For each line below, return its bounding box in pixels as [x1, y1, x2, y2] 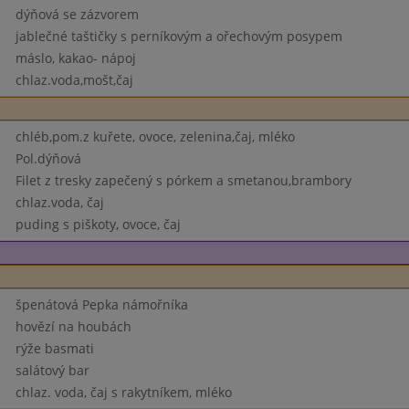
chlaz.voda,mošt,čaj [15, 71, 133, 89]
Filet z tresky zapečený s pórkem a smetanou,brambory [15, 172, 351, 189]
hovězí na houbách [15, 318, 131, 335]
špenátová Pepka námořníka [15, 296, 188, 313]
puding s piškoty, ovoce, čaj [15, 215, 181, 233]
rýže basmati [15, 340, 94, 357]
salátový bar [15, 362, 89, 379]
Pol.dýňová [15, 150, 81, 167]
